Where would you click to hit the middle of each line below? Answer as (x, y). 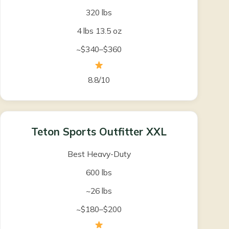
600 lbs (99, 172)
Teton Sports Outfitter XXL (99, 131)
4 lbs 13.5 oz (99, 31)
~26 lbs (99, 190)
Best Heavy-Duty (99, 154)
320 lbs (99, 13)
